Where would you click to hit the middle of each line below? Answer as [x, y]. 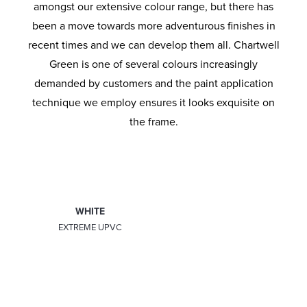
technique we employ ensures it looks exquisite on [153, 103]
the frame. [153, 122]
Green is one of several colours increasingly [153, 65]
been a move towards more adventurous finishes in [153, 26]
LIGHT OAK [217, 211]
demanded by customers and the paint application [153, 84]
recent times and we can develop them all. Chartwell [153, 46]
